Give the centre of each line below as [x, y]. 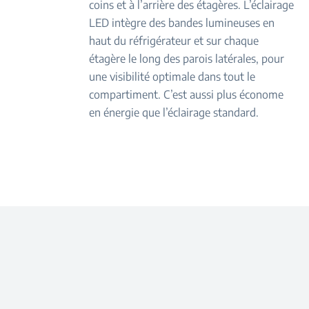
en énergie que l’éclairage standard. [174, 112]
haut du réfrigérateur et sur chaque [174, 41]
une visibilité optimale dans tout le [172, 77]
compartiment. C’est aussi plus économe [187, 94]
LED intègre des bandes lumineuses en [182, 23]
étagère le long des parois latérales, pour [187, 59]
